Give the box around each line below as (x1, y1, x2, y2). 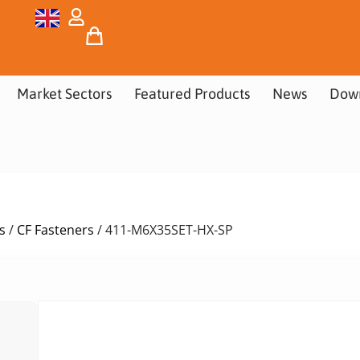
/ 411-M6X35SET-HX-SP (94, 220, 233, 239)
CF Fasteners (17, 220, 94, 239)
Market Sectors (16, 85, 112, 102)
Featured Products (133, 85, 250, 102)
